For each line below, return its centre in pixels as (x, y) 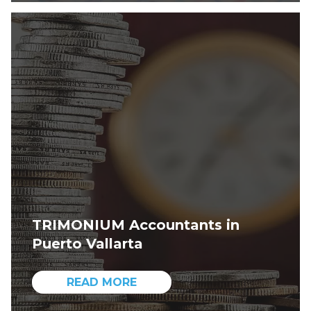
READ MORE (102, 282)
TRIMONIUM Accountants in (136, 225)
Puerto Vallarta (87, 244)
